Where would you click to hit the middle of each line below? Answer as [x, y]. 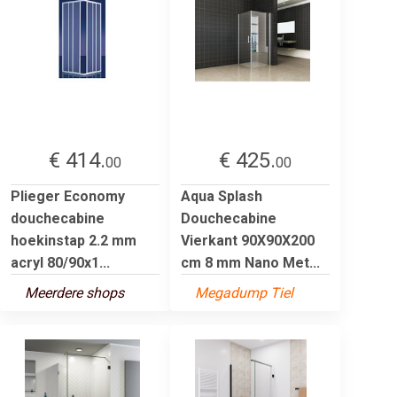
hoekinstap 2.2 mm [74, 240]
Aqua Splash [222, 196]
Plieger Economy [68, 196]
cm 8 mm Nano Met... [250, 262]
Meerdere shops [74, 292]
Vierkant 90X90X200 [248, 240]
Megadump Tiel [244, 292]
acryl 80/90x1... [60, 262]
